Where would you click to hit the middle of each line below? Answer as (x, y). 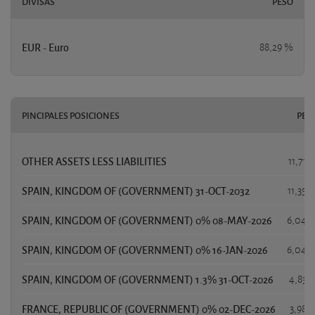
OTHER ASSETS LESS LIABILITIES (94, 161)
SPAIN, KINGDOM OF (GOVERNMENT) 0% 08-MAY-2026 (147, 220)
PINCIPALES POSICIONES (71, 115)
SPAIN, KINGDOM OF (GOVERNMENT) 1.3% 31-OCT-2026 (148, 279)
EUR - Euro (45, 47)
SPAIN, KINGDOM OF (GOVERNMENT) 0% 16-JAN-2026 (145, 249)
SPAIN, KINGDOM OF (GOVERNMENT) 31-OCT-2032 (136, 190)
